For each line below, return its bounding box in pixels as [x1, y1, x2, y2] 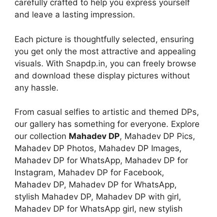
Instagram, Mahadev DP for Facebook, [15, 168, 164, 178]
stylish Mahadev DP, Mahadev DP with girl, [15, 192, 181, 202]
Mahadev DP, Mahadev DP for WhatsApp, [15, 180, 177, 190]
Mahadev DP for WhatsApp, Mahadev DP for [15, 155, 188, 166]
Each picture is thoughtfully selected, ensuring [15, 34, 194, 44]
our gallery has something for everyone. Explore [15, 119, 200, 129]
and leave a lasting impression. [15, 10, 135, 20]
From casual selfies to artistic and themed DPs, [15, 107, 199, 117]
